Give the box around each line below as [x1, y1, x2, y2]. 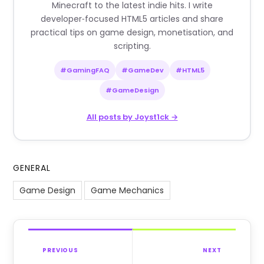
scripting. [113, 40, 151, 52]
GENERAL [13, 162, 51, 174]
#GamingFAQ [60, 65, 110, 75]
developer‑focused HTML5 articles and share [41, 13, 223, 25]
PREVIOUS [42, 246, 78, 255]
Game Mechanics [91, 184, 164, 197]
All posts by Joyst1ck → [86, 111, 178, 123]
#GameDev [121, 65, 164, 75]
